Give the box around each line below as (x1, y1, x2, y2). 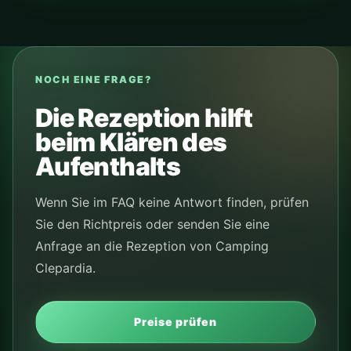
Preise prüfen (133, 315, 218, 329)
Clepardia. (35, 260, 96, 277)
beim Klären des (35, 127, 227, 158)
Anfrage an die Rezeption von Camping (35, 238, 269, 255)
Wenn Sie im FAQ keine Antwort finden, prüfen (35, 194, 309, 211)
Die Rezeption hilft (35, 103, 253, 134)
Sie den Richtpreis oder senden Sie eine (35, 216, 270, 233)
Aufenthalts (35, 151, 180, 183)
